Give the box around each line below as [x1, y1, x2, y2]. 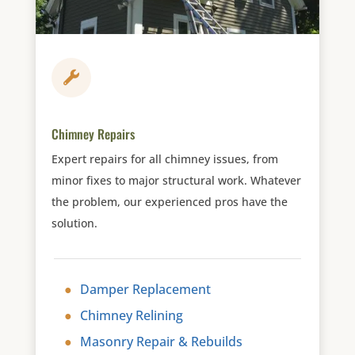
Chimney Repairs [51, 124, 135, 144]
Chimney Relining [79, 307, 183, 325]
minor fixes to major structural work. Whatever [51, 173, 301, 189]
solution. [51, 216, 97, 231]
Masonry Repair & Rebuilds [79, 333, 242, 351]
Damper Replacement [79, 281, 211, 299]
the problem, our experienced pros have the [51, 194, 288, 210]
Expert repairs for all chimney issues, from [51, 151, 278, 167]
